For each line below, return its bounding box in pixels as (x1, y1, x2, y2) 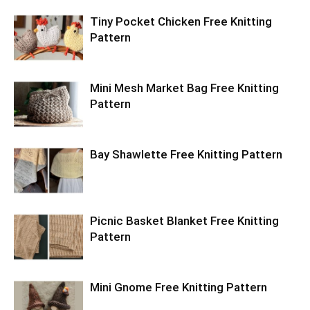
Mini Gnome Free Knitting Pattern (90, 280, 267, 295)
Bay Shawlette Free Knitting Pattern (90, 147, 282, 162)
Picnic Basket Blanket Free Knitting (90, 214, 279, 228)
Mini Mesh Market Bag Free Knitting (90, 81, 279, 95)
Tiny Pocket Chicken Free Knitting (90, 15, 272, 29)
